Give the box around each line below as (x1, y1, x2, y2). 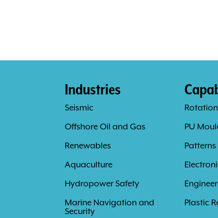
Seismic (64, 102, 93, 113)
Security (64, 206, 95, 217)
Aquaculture (64, 159, 112, 170)
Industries (64, 80, 121, 98)
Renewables (64, 140, 111, 151)
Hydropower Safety (64, 178, 139, 189)
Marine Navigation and (64, 197, 154, 208)
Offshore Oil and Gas (64, 121, 145, 132)
